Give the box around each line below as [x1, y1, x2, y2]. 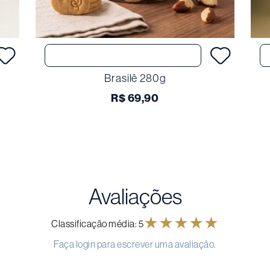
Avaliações [88, 184, 182, 210]
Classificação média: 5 [51, 218, 143, 229]
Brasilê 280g [104, 72, 166, 85]
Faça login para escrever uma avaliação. [54, 239, 216, 250]
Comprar [107, 51, 139, 61]
